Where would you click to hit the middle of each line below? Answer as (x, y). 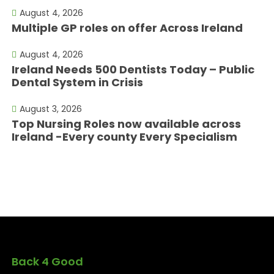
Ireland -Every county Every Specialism (125, 136)
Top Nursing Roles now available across (127, 124)
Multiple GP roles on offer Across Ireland (128, 28)
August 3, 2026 (51, 109)
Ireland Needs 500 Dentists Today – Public (133, 69)
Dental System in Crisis (78, 82)
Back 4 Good (48, 261)
